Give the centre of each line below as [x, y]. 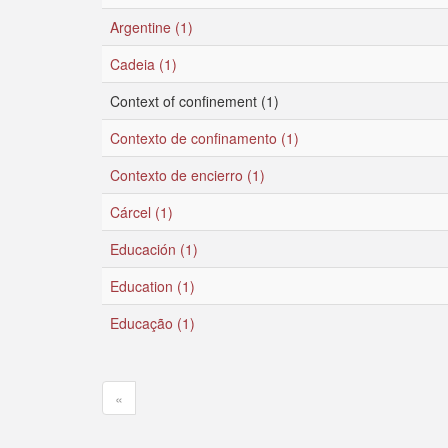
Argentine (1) [151, 27]
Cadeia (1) [143, 64]
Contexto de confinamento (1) [204, 138]
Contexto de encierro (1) [187, 175]
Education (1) [152, 286]
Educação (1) [152, 323]
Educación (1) [154, 249]
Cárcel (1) [141, 212]
